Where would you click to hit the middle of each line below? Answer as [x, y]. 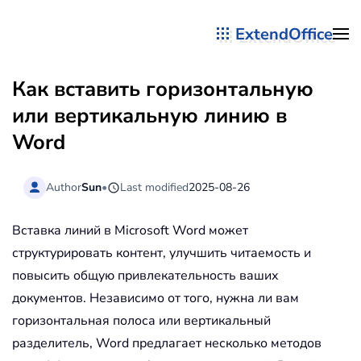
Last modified [155, 187]
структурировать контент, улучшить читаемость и [162, 253]
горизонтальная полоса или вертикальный [141, 321]
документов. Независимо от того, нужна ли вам [156, 299]
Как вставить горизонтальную [163, 89]
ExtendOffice [284, 34]
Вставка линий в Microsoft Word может [130, 231]
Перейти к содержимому [111, 46]
